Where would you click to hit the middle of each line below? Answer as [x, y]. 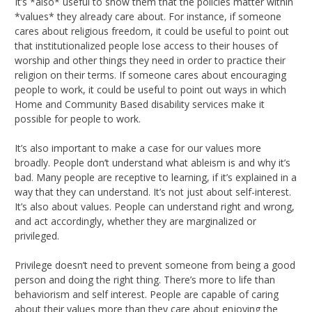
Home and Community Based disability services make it [140, 104]
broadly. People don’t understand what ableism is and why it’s [153, 162]
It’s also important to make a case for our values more [138, 148]
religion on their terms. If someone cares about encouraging [150, 75]
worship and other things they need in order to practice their [150, 60]
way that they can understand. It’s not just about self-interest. [153, 192]
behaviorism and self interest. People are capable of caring [147, 294]
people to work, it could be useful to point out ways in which [150, 89]
